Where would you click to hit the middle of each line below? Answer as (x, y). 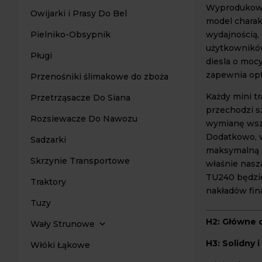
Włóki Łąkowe (60, 245)
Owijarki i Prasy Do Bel (79, 13)
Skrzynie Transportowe (80, 161)
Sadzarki (48, 140)
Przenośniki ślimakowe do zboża (99, 77)
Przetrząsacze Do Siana (80, 98)
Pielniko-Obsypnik (70, 35)
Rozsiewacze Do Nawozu (84, 119)
